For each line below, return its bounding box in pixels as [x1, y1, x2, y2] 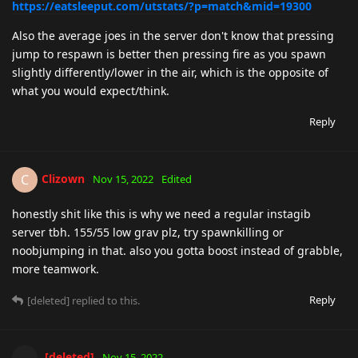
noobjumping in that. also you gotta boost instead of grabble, [12, 242, 343, 258]
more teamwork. [12, 261, 99, 276]
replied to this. [70, 292, 140, 308]
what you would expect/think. [12, 82, 169, 98]
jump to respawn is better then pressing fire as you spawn [12, 46, 326, 62]
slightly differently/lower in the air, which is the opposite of [12, 64, 328, 80]
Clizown [42, 170, 85, 186]
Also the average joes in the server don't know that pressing [12, 27, 334, 43]
